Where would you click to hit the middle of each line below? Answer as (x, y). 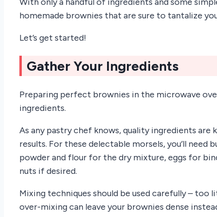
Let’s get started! (53, 38)
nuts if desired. (48, 171)
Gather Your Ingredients (103, 66)
